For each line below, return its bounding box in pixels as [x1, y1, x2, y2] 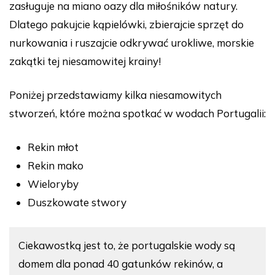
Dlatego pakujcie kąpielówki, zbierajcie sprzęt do [9, 18, 244, 31]
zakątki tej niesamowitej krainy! [9, 55, 161, 68]
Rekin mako [28, 159, 83, 172]
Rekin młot [28, 141, 79, 154]
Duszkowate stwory [28, 196, 126, 209]
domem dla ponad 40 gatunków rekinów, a [18, 257, 223, 271]
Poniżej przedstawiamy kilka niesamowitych [9, 88, 222, 102]
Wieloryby [28, 177, 79, 191]
